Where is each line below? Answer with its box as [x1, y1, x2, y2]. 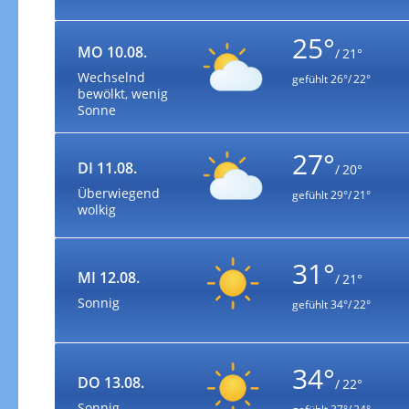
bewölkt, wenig [77, 85, 168, 103]
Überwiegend [77, 184, 160, 202]
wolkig [77, 200, 116, 218]
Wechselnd [77, 68, 145, 87]
